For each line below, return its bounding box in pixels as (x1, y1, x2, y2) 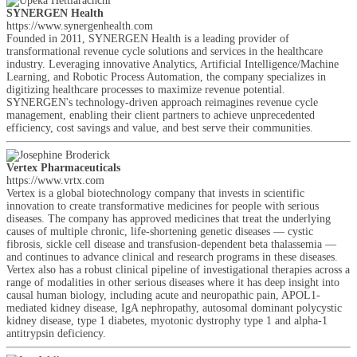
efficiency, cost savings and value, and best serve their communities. (6, 122, 313, 134)
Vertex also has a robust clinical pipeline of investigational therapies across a (6, 264, 350, 276)
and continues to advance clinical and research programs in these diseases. (6, 251, 338, 263)
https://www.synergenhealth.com (6, 20, 153, 32)
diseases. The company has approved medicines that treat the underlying (6, 213, 331, 225)
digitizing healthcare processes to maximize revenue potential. (6, 84, 285, 96)
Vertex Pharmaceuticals (6, 162, 120, 174)
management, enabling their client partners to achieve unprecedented (6, 109, 315, 121)
